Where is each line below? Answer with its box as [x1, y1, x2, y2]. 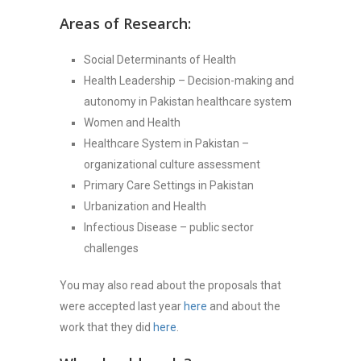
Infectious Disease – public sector [84, 221, 254, 234]
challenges [84, 242, 139, 255]
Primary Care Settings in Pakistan [84, 179, 254, 192]
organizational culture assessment [84, 158, 260, 171]
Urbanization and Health [84, 200, 206, 213]
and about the [207, 300, 280, 313]
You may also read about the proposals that [60, 279, 281, 292]
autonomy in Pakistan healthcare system [84, 95, 292, 108]
